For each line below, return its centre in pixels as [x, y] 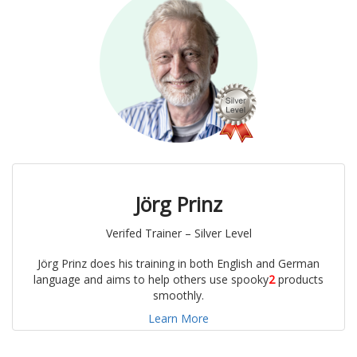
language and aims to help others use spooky [151, 280]
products [299, 280]
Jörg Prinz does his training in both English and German [178, 264]
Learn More [178, 319]
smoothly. [178, 296]
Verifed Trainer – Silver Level [178, 233]
